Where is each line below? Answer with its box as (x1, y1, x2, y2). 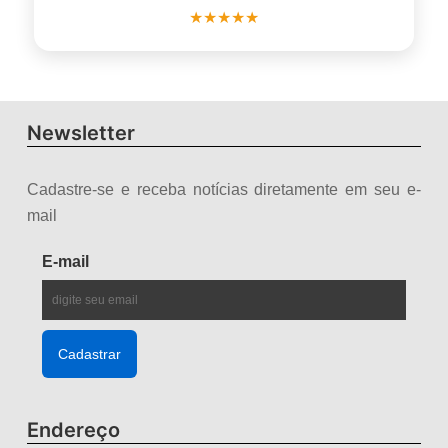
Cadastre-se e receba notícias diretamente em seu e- (27, 180, 421, 198)
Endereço (27, 417, 120, 442)
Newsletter (27, 120, 135, 145)
